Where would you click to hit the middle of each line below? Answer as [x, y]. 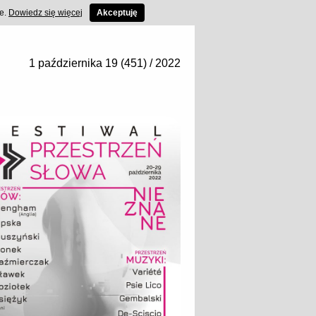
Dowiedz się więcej [45, 13]
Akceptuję [117, 13]
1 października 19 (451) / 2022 [105, 63]
